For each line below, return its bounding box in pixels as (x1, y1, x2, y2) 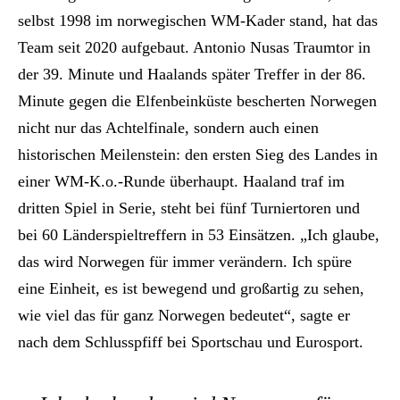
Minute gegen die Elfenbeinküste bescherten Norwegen (18, 91, 377, 110)
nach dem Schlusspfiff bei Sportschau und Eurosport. (18, 332, 363, 351)
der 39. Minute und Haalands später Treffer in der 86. (18, 64, 366, 83)
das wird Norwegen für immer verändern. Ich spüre (18, 252, 352, 271)
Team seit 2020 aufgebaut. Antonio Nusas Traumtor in (18, 37, 371, 56)
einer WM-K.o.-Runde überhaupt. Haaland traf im (18, 171, 345, 190)
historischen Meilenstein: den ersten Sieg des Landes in (18, 145, 378, 163)
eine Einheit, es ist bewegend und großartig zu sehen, (18, 279, 364, 297)
